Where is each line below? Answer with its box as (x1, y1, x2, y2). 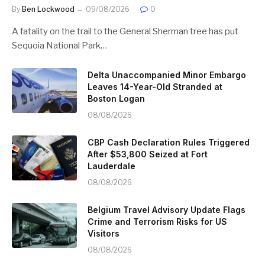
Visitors (88, 228, 119, 239)
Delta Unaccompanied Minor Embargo (88, 70, 246, 80)
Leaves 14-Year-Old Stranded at (88, 82, 222, 92)
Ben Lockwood (22, 5, 75, 14)
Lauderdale (88, 161, 135, 172)
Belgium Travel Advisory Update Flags (88, 205, 245, 215)
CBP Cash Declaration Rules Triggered (88, 137, 250, 148)
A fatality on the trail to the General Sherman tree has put (12, 26, 238, 37)
